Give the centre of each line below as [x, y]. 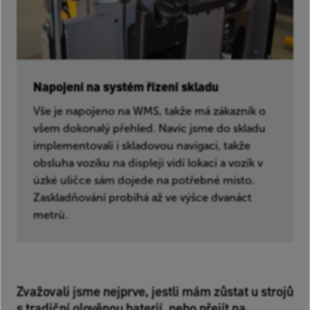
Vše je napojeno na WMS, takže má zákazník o [149, 111]
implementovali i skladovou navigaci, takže [142, 145]
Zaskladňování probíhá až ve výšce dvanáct [143, 197]
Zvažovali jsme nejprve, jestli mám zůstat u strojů [155, 292]
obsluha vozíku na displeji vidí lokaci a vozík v [148, 163]
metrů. [51, 215]
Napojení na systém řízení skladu [126, 86]
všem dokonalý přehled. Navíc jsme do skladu [149, 128]
